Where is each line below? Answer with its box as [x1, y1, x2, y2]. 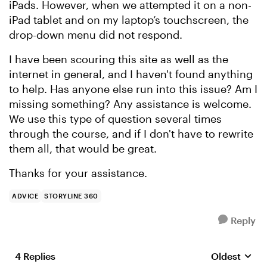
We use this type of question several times [9, 112, 222, 125]
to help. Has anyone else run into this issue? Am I [9, 82, 257, 95]
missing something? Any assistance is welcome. [9, 97, 252, 110]
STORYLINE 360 [44, 192, 98, 200]
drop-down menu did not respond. [9, 28, 182, 41]
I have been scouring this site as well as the [9, 52, 228, 66]
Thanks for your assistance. [9, 166, 150, 179]
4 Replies [15, 250, 55, 262]
